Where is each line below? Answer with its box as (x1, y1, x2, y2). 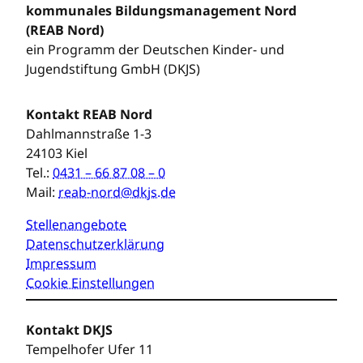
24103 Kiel (26, 143, 88, 162)
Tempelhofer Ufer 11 (26, 340, 153, 358)
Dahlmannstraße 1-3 (26, 124, 152, 143)
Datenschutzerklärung (26, 234, 164, 253)
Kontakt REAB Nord (26, 105, 152, 123)
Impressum (26, 254, 96, 272)
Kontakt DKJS (26, 320, 113, 339)
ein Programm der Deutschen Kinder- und (26, 40, 284, 58)
